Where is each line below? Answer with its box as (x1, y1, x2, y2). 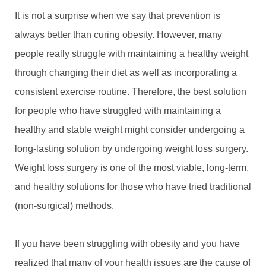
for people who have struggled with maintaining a (15, 105, 221, 116)
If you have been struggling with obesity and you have (15, 238, 240, 249)
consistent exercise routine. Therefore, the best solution (15, 86, 246, 97)
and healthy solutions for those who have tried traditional (15, 181, 251, 192)
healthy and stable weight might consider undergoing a (15, 124, 245, 135)
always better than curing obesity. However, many (15, 29, 222, 40)
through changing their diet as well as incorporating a (15, 67, 237, 78)
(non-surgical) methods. (15, 200, 114, 211)
